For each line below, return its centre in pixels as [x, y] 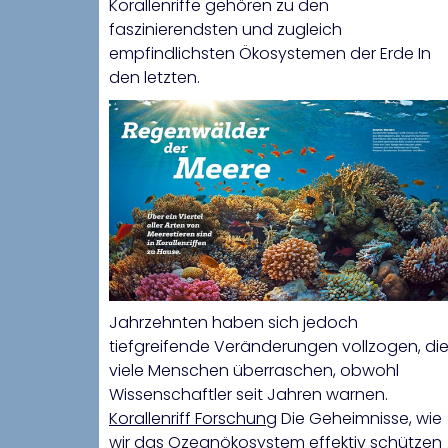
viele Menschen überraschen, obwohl [254, 371]
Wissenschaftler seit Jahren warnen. [248, 395]
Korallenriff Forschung [193, 419]
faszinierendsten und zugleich [225, 29]
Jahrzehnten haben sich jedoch [233, 323]
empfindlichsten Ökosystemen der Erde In [270, 53]
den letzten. [154, 77]
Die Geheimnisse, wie [359, 419]
